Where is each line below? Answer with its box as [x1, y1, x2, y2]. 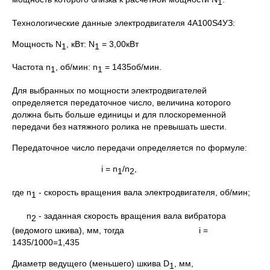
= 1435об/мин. [102, 62, 162, 72]
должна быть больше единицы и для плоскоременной [12, 110, 226, 120]
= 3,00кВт [99, 39, 139, 49]
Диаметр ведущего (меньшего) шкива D [12, 258, 169, 268]
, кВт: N [66, 39, 95, 49]
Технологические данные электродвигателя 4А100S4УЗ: [12, 17, 235, 28]
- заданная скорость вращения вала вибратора [36, 210, 226, 221]
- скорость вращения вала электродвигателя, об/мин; [36, 187, 250, 197]
